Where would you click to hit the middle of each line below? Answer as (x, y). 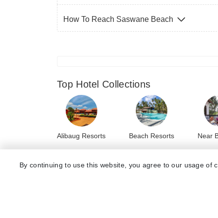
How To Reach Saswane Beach (119, 19)
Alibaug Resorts (81, 136)
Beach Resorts (152, 136)
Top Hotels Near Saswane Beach (130, 171)
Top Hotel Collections (104, 84)
